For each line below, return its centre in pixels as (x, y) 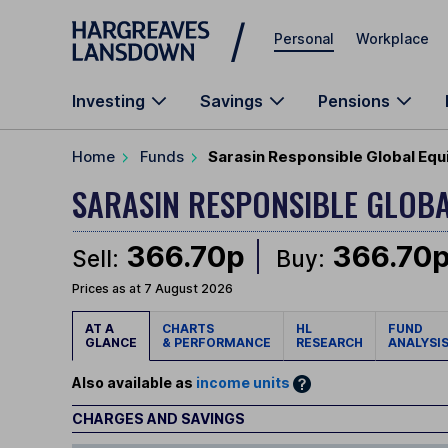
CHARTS (191, 329)
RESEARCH (329, 343)
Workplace (392, 38)
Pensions (354, 101)
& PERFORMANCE (216, 343)
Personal (304, 38)
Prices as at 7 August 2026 (152, 289)
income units (243, 383)
